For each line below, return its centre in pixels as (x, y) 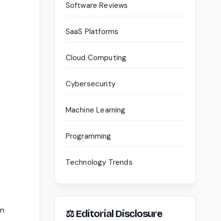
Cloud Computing (96, 58)
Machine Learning (95, 110)
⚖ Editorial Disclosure (114, 214)
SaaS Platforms (92, 32)
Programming (88, 136)
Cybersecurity (91, 84)
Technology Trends (99, 163)
